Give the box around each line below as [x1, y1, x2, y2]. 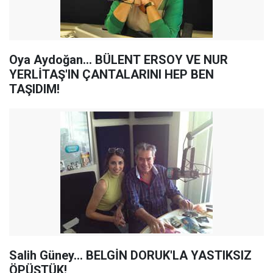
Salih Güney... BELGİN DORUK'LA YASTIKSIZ [9, 248, 252, 263]
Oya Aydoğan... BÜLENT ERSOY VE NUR [9, 52, 228, 67]
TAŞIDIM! [9, 82, 60, 96]
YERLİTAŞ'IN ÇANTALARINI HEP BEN [9, 67, 214, 82]
